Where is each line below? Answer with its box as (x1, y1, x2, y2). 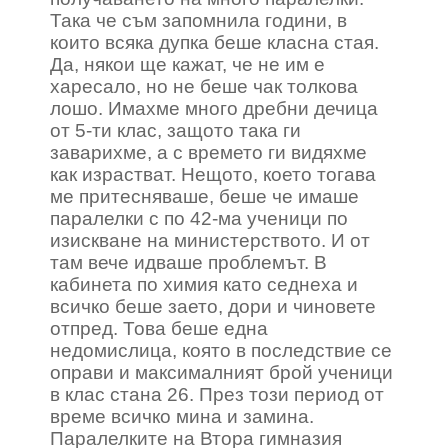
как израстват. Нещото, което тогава (50, 164, 376, 185)
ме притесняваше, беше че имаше (50, 186, 359, 207)
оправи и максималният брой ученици (50, 362, 393, 383)
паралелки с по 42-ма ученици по (50, 208, 348, 229)
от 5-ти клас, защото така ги (50, 120, 301, 141)
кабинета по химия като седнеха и (50, 274, 358, 295)
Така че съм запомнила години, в (50, 10, 347, 31)
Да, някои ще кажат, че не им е (50, 54, 325, 75)
